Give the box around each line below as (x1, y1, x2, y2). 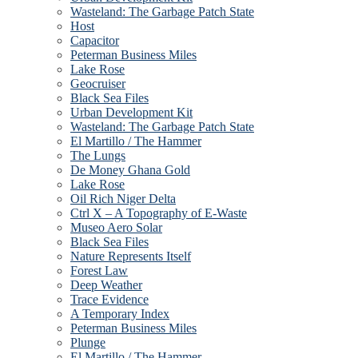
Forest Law (70, 264, 128, 277)
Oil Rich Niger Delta (70, 192, 176, 205)
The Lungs (70, 149, 125, 162)
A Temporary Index (70, 307, 169, 320)
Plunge (70, 336, 105, 349)
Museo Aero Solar (70, 221, 162, 234)
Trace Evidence (70, 292, 149, 306)
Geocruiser (70, 77, 125, 90)
